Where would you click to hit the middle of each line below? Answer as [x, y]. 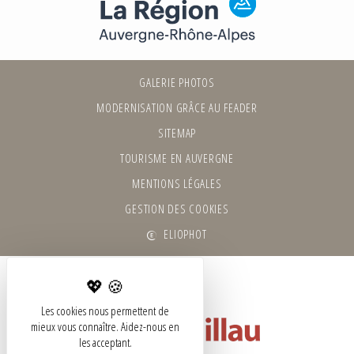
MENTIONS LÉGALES [177, 183]
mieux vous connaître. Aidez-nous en [105, 326]
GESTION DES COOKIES [177, 208]
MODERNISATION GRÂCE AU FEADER [177, 107]
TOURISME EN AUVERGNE [177, 158]
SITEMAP [177, 132]
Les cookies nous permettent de [105, 311]
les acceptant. [105, 342]
